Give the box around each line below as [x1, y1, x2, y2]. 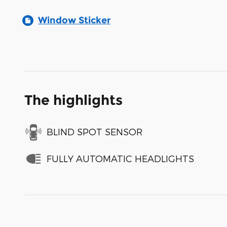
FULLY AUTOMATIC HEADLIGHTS [47, 153, 194, 164]
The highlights [24, 91, 123, 108]
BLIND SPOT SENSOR [47, 126, 142, 137]
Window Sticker [38, 14, 110, 26]
